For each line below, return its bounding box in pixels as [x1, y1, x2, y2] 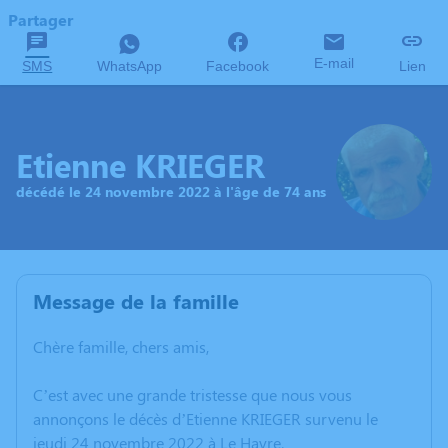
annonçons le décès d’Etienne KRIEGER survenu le [33, 408, 378, 429]
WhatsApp [96, 58, 162, 74]
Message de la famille [33, 287, 239, 314]
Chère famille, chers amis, [33, 336, 209, 357]
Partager [8, 9, 73, 30]
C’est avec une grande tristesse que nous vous [33, 384, 352, 405]
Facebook [206, 58, 270, 74]
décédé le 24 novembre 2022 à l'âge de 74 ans [16, 181, 326, 201]
